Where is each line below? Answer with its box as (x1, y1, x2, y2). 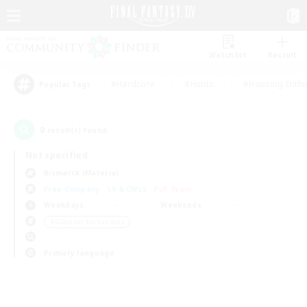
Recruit (267, 50, 297, 60)
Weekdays (44, 200, 84, 210)
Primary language (44, 247, 114, 258)
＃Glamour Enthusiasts (49, 217, 125, 226)
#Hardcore (110, 78, 156, 90)
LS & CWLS (107, 184, 147, 194)
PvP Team (153, 184, 192, 194)
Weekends (160, 200, 201, 210)
